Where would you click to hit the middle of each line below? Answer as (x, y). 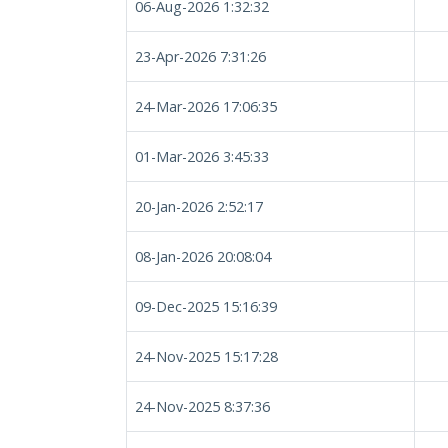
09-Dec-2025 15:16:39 (206, 306)
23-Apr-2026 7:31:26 (200, 56)
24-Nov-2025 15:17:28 (206, 356)
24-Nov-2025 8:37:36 (202, 406)
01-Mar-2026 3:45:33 (202, 156)
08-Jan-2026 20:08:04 (203, 256)
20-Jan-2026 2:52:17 (199, 206)
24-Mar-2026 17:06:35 (206, 106)
